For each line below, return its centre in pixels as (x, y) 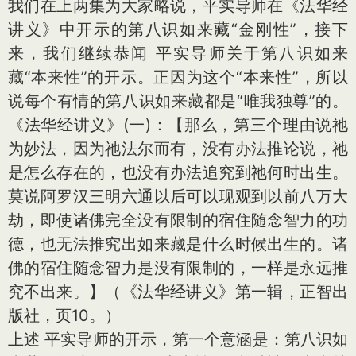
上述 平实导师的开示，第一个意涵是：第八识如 (178, 339)
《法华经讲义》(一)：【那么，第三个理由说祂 (178, 125)
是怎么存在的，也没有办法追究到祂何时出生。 (178, 172)
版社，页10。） (64, 315)
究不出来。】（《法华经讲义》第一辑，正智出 (178, 292)
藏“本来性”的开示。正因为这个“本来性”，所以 (178, 77)
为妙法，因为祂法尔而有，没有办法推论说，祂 (178, 149)
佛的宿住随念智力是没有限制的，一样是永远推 (178, 268)
